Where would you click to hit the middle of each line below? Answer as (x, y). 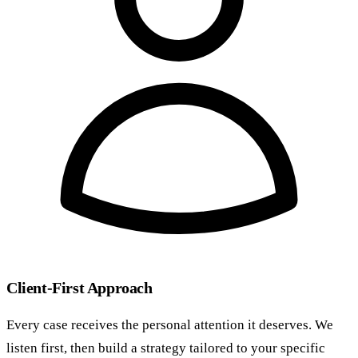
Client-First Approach (80, 287)
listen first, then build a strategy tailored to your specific (166, 348)
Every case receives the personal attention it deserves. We (170, 324)
